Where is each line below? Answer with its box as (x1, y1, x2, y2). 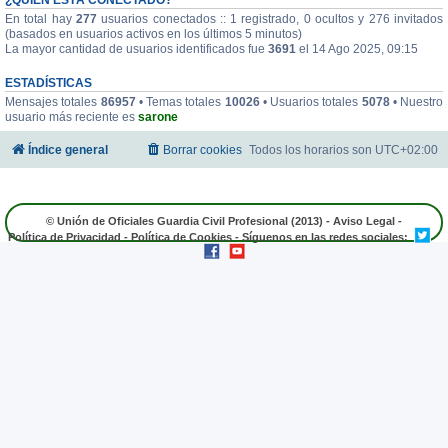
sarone (138, 109, 178, 124)
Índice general (28, 142, 108, 157)
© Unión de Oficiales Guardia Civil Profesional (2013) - (46, 214, 333, 227)
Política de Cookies (131, 230, 232, 243)
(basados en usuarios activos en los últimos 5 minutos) (5, 26, 302, 41)
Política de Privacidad (8, 230, 121, 243)
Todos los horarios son (249, 142, 375, 157)
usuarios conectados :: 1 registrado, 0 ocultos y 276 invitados (96, 11, 444, 26)
